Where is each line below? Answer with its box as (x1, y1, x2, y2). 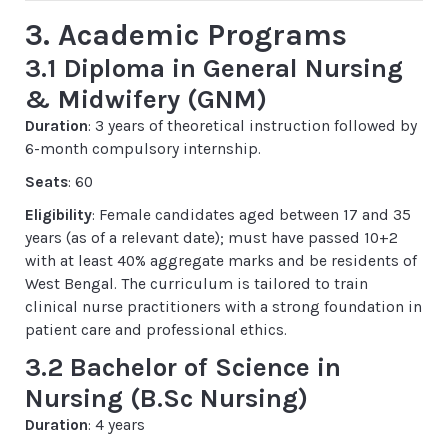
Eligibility (25, 206, 92, 224)
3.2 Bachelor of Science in (25, 352, 341, 383)
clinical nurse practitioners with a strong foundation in (25, 298, 422, 316)
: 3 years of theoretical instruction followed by (88, 117, 417, 135)
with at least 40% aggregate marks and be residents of (25, 252, 417, 270)
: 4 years (88, 416, 145, 434)
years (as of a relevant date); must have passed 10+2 (25, 229, 398, 247)
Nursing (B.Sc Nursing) (25, 383, 308, 414)
